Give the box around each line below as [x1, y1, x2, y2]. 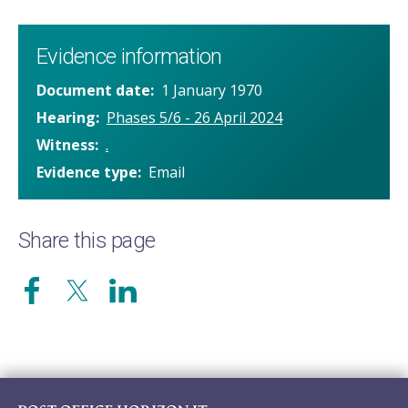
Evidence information [36, 44, 222, 70]
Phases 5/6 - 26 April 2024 [107, 107, 282, 128]
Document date [36, 80, 150, 101]
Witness [36, 135, 95, 156]
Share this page [18, 228, 156, 254]
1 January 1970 [161, 80, 262, 101]
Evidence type [36, 162, 138, 183]
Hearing [36, 107, 96, 128]
